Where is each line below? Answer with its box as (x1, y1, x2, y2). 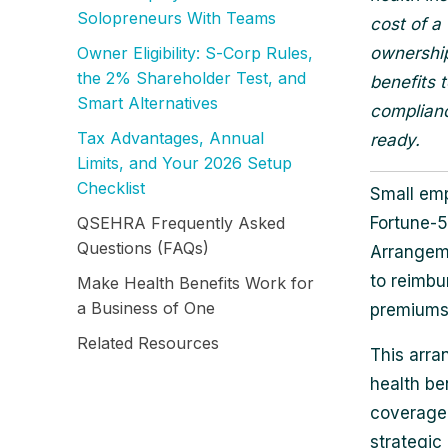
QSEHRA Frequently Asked (77, 213, 285, 233)
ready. (369, 130, 420, 150)
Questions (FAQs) (77, 238, 209, 258)
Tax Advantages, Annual (77, 128, 264, 148)
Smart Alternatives (77, 93, 218, 113)
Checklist (77, 178, 145, 198)
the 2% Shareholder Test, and (77, 68, 306, 88)
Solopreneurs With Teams (77, 8, 276, 28)
